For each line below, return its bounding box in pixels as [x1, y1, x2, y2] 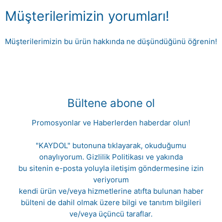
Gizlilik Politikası [86, 152, 146, 162]
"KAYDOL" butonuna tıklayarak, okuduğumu [36, 141, 186, 151]
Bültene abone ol [67, 96, 155, 110]
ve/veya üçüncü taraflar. [69, 209, 153, 219]
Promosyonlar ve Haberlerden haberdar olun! [32, 118, 190, 128]
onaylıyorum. [39, 152, 86, 162]
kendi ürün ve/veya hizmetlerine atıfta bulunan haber [18, 186, 204, 196]
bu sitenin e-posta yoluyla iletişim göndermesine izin [18, 164, 204, 173]
